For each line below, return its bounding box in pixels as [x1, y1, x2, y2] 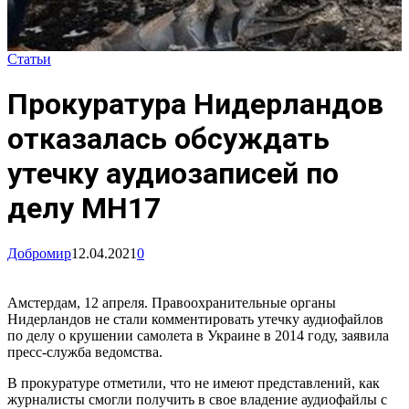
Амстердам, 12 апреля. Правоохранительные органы [7, 294, 336, 310]
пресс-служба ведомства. [7, 343, 163, 360]
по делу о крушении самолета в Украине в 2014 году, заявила [7, 327, 389, 343]
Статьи [7, 50, 51, 67]
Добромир [7, 245, 71, 261]
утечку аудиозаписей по [7, 156, 339, 192]
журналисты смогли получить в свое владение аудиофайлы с [7, 391, 387, 407]
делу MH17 [7, 191, 161, 226]
